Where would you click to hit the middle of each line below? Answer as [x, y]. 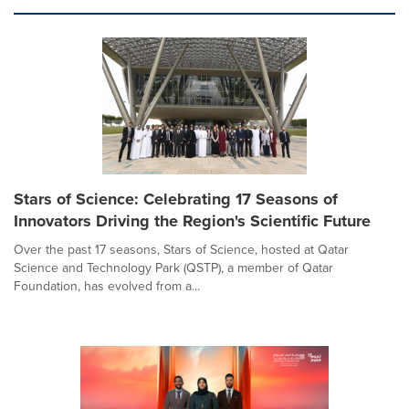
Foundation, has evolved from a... [107, 286]
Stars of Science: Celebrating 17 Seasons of [176, 199]
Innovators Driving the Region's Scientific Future [192, 220]
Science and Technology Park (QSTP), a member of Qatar [173, 267]
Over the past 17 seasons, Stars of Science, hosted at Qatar [181, 249]
